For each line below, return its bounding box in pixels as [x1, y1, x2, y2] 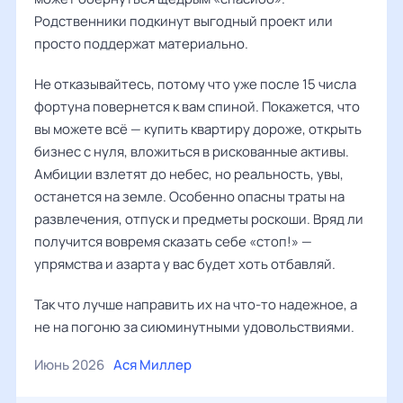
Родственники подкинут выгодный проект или [34, 12, 333, 31]
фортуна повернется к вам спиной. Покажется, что [34, 97, 360, 116]
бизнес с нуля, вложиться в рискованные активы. [34, 142, 349, 161]
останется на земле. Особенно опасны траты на [34, 187, 345, 206]
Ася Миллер [113, 355, 192, 374]
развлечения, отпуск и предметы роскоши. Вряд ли [34, 210, 363, 228]
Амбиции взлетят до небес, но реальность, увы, [34, 165, 344, 184]
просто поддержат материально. [34, 34, 248, 53]
